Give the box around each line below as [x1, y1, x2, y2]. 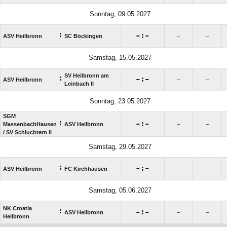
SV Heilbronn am [64, 72, 109, 79]
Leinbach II [64, 80, 94, 87]
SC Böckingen [64, 32, 102, 39]
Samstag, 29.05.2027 [88, 142, 152, 150]
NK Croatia [3, 205, 32, 211]
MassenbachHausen [3, 121, 57, 127]
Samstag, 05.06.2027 [88, 186, 152, 194]
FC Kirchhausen [64, 165, 107, 172]
